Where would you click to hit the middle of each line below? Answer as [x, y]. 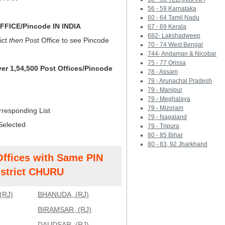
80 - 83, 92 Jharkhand [178, 144]
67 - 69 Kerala [167, 27]
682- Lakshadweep [174, 36]
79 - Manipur [165, 90]
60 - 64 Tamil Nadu [174, 18]
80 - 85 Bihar [165, 135]
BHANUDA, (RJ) [63, 194]
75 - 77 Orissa [167, 63]
